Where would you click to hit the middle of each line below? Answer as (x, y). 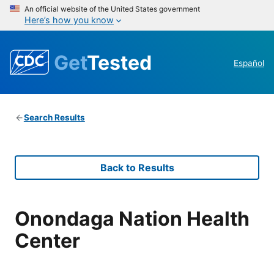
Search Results (54, 118)
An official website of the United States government (112, 9)
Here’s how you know (69, 20)
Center (47, 240)
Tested (119, 62)
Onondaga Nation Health (132, 218)
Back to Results (137, 168)
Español (249, 63)
